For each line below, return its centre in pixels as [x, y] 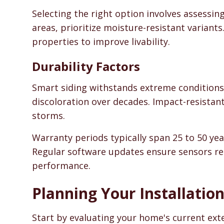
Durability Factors [86, 66]
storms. [48, 115]
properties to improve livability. [101, 41]
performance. [61, 165]
